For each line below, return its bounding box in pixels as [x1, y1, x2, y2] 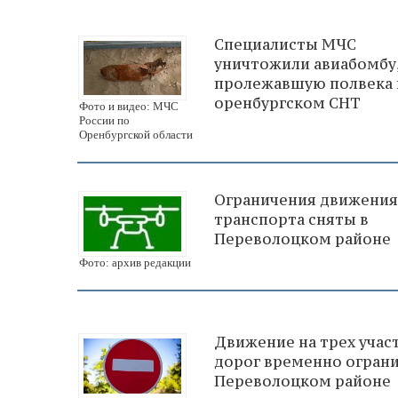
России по [79, 114, 130, 128]
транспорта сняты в [214, 210, 369, 230]
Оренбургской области [79, 128, 193, 142]
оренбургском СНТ [214, 92, 360, 113]
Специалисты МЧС [214, 34, 356, 54]
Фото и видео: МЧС [79, 99, 179, 114]
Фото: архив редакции [79, 256, 191, 270]
